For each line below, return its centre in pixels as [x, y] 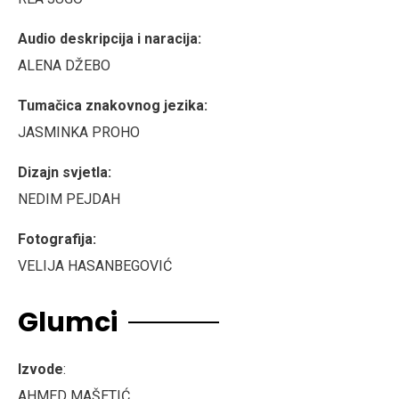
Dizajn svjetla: [65, 172]
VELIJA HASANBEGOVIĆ [95, 265]
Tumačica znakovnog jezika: [113, 105]
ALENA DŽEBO [64, 65]
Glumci [68, 322]
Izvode [41, 369]
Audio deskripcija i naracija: [110, 38]
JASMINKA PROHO [79, 132]
